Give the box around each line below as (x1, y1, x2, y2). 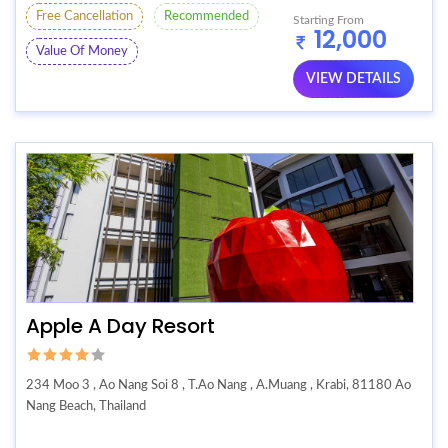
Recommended (164, 10, 249, 24)
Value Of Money (36, 45, 128, 59)
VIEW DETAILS (306, 71, 401, 86)
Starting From (293, 13, 364, 26)
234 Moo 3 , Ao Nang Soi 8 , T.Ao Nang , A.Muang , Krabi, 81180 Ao (26, 378, 411, 392)
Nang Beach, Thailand (26, 399, 146, 413)
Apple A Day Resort (26, 312, 215, 341)
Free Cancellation (36, 10, 133, 24)
